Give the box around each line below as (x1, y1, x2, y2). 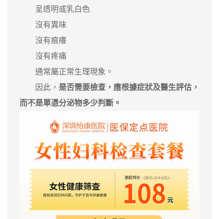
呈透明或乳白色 (20, 4, 90, 13)
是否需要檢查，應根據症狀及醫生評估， (59, 83, 199, 91)
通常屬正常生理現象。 (20, 67, 113, 76)
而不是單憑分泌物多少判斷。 (20, 98, 121, 107)
